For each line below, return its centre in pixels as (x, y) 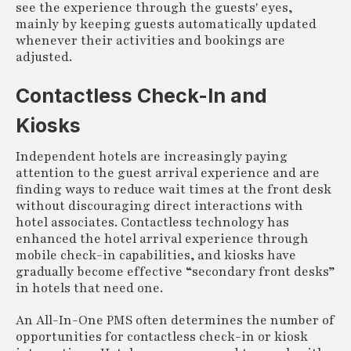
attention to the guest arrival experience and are (168, 173)
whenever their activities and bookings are (150, 40)
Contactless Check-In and (141, 95)
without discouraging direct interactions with (159, 206)
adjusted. (44, 57)
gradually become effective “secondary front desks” (175, 271)
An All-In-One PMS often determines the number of (175, 320)
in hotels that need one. (89, 288)
